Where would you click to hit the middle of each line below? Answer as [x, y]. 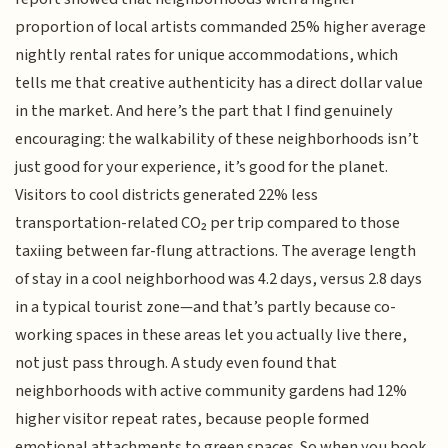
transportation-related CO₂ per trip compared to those [208, 222]
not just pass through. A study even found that [176, 362]
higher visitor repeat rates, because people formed [192, 418]
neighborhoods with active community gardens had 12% [211, 390]
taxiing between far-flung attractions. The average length [216, 250]
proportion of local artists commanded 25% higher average [221, 26]
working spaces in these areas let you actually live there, [211, 334]
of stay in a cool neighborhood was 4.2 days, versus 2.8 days [219, 278]
